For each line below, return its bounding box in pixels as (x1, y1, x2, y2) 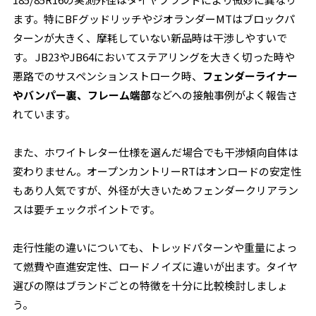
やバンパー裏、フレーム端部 (13, 87, 152, 102)
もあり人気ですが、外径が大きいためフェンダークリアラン (13, 183, 299, 197)
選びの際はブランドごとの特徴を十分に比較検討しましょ (13, 278, 288, 293)
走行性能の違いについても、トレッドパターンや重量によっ (13, 240, 298, 255)
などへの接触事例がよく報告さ (151, 87, 298, 102)
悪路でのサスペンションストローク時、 (13, 68, 203, 83)
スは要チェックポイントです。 (13, 202, 161, 217)
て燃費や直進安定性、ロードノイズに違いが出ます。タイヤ (13, 259, 298, 274)
